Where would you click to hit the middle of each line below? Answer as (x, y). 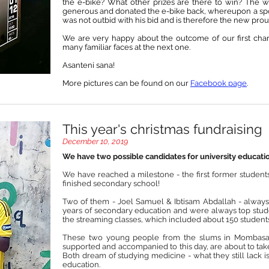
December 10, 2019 (95, 141)
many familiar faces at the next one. (127, 47)
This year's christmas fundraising (162, 129)
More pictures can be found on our (126, 83)
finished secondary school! (111, 184)
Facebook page (219, 83)
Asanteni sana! (89, 65)
